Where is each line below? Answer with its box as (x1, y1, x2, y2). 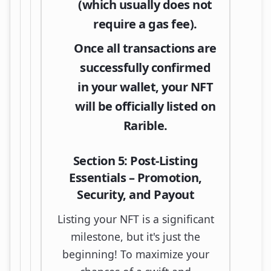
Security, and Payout (77, 186, 194, 203)
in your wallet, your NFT (77, 78, 213, 95)
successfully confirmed (80, 59, 211, 76)
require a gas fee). (93, 15, 197, 32)
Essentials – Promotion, (69, 169, 202, 186)
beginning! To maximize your (62, 246, 209, 261)
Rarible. (123, 117, 168, 134)
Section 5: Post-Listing (73, 152, 198, 169)
